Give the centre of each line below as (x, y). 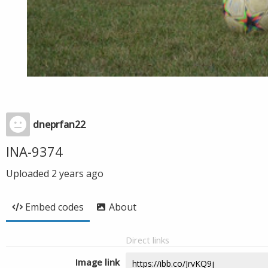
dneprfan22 (59, 124)
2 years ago (77, 173)
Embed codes (54, 207)
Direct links (147, 240)
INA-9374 (34, 151)
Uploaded (29, 173)
